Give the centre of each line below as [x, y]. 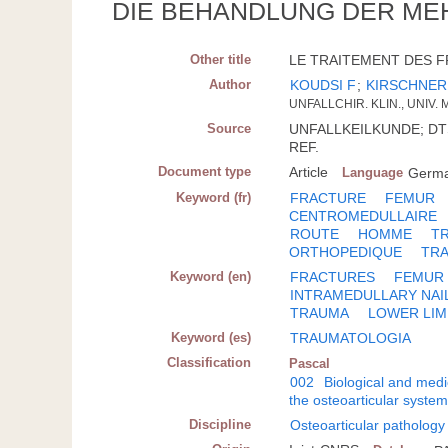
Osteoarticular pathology [368, 425]
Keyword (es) [211, 338]
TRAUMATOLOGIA [351, 338]
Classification [209, 363]
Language [373, 173]
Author [230, 85]
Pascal [310, 364]
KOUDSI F [323, 85]
